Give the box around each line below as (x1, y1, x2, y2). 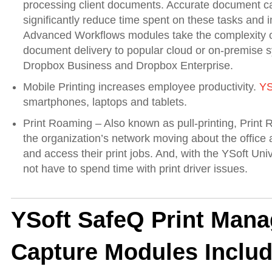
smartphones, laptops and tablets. (23, 95, 187, 108)
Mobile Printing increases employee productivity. (23, 80, 259, 93)
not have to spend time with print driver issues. (23, 162, 248, 175)
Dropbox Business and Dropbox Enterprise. (23, 59, 233, 72)
